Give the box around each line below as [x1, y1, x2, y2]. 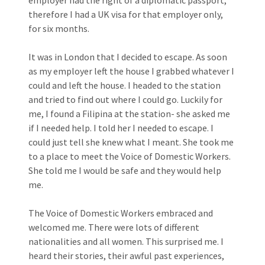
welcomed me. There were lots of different [28, 221, 199, 233]
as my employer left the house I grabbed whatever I [28, 64, 234, 77]
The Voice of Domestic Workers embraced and [28, 206, 213, 219]
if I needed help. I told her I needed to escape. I [28, 121, 214, 134]
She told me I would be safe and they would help [28, 164, 221, 176]
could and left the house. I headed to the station [28, 79, 221, 91]
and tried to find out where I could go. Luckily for [28, 93, 222, 105]
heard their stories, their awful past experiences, [28, 249, 224, 261]
